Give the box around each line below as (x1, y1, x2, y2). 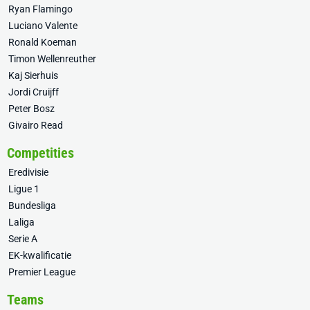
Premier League (8, 266, 75, 277)
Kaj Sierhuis (8, 69, 58, 81)
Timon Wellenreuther (8, 53, 96, 64)
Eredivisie (8, 166, 48, 178)
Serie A (8, 232, 37, 244)
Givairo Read (8, 119, 63, 131)
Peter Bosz (8, 102, 55, 114)
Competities (7, 144, 74, 161)
